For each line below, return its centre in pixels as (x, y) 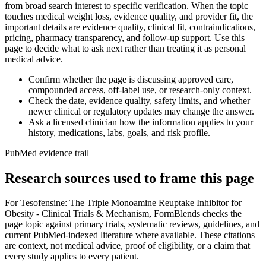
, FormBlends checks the (195, 214)
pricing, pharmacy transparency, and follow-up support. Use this (125, 37)
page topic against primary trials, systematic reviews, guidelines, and (132, 224)
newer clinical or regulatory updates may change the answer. (141, 111)
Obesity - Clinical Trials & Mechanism (77, 214)
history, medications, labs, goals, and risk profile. (119, 132)
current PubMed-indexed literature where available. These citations (130, 235)
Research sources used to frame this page (129, 178)
